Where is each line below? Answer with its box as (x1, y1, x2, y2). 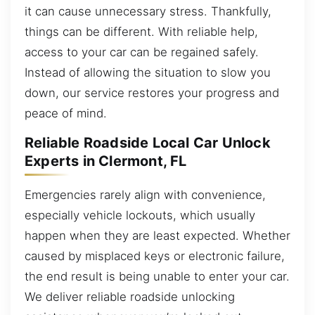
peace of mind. (25, 105, 107, 120)
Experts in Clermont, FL (25, 153, 187, 170)
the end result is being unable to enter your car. (25, 269, 290, 283)
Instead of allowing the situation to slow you (25, 65, 271, 79)
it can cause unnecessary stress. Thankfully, (25, 4, 271, 18)
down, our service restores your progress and (25, 85, 279, 100)
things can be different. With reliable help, (25, 24, 258, 39)
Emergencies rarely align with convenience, (25, 187, 266, 202)
